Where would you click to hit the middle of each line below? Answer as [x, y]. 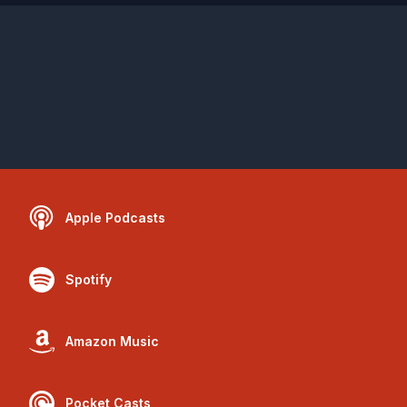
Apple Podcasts [115, 218]
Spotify [89, 279]
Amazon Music [112, 341]
